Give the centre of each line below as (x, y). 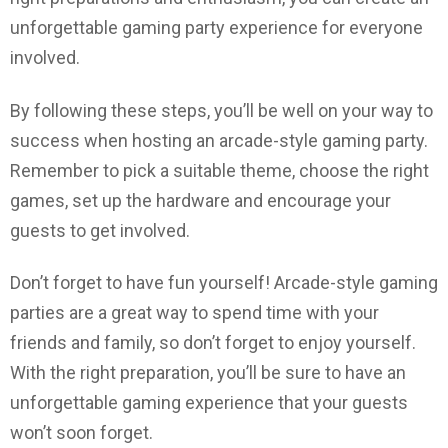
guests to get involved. (100, 230)
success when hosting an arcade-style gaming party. (219, 140)
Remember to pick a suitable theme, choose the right (219, 170)
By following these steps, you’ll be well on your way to (221, 110)
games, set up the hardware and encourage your (200, 200)
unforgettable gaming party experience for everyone (216, 28)
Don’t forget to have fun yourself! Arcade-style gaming (224, 283)
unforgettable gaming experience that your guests (209, 403)
